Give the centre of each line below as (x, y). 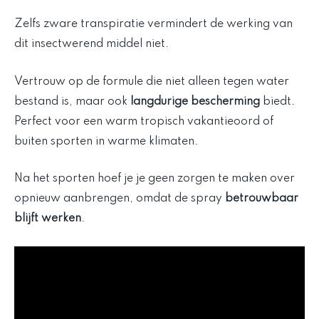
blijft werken (48, 219)
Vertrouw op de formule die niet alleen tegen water (152, 82)
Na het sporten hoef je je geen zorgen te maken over (155, 179)
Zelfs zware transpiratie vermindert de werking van (153, 25)
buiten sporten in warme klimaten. (106, 141)
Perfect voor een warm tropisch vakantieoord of (144, 121)
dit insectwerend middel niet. (91, 45)
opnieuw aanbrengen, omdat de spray (120, 199)
